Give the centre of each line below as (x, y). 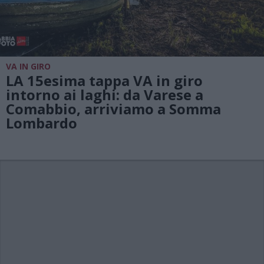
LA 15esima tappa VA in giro (104, 80)
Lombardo (42, 123)
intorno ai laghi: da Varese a (105, 94)
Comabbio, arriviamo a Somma (113, 108)
